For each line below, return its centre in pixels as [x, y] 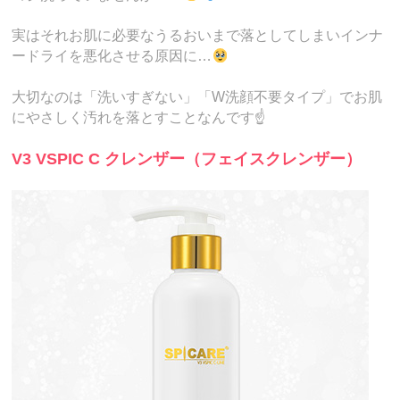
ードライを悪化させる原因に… [112, 56]
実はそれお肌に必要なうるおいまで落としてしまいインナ [198, 36]
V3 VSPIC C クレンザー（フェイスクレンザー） [187, 159]
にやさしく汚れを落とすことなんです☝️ [139, 117]
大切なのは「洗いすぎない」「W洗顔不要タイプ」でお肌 [197, 96]
